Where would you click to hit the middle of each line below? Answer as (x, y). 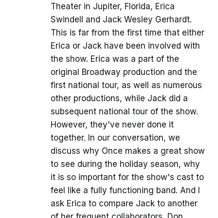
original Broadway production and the (124, 72)
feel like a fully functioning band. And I (125, 191)
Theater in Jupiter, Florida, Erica (113, 7)
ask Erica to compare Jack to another (124, 204)
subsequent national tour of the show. (124, 112)
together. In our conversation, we (115, 138)
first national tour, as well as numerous (126, 85)
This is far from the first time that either (127, 33)
